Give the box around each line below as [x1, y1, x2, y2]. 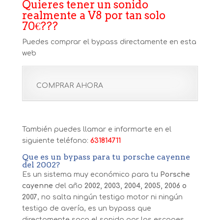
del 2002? [22, 160, 60, 169]
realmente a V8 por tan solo [22, 9, 165, 22]
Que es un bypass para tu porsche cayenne [22, 152, 190, 162]
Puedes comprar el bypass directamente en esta [22, 38, 196, 46]
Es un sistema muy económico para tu [22, 171, 160, 178]
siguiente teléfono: [22, 137, 90, 144]
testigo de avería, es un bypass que [22, 205, 151, 212]
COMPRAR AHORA [36, 82, 103, 89]
